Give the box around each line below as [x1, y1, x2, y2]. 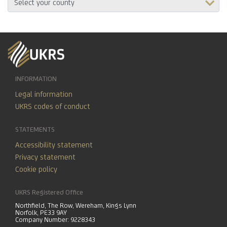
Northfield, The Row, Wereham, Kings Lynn [15, 201, 136, 209]
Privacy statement [15, 152, 75, 161]
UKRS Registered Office [15, 187, 83, 196]
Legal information [15, 89, 72, 98]
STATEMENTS [15, 125, 55, 133]
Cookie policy [15, 164, 57, 173]
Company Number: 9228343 [15, 215, 95, 223]
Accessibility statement [15, 140, 93, 149]
